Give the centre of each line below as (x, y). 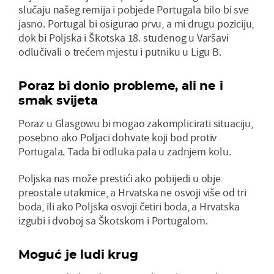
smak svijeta (58, 101)
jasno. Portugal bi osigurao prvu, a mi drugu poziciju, (136, 24)
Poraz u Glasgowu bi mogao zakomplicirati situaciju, (136, 124)
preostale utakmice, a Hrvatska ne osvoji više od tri (132, 193)
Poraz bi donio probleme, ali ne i (121, 86)
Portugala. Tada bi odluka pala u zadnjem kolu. (125, 152)
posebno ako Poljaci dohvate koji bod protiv (118, 138)
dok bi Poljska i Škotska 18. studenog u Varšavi (124, 38)
